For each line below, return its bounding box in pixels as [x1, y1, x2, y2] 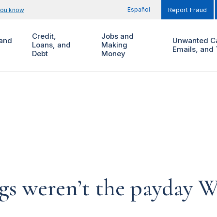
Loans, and [31, 40, 71, 50]
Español [127, 6, 150, 13]
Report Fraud [168, 6, 207, 14]
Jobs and [101, 31, 134, 41]
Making [101, 40, 127, 50]
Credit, [31, 31, 56, 41]
